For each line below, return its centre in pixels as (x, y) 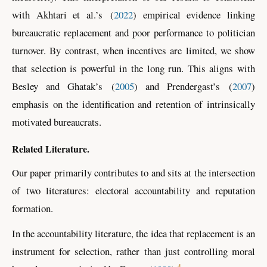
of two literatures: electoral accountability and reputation (133, 191)
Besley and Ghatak (54, 86)
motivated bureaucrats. (57, 122)
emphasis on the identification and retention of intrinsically (133, 104)
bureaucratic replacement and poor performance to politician (133, 33)
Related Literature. (51, 149)
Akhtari (51, 15)
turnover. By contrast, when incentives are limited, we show (133, 51)
